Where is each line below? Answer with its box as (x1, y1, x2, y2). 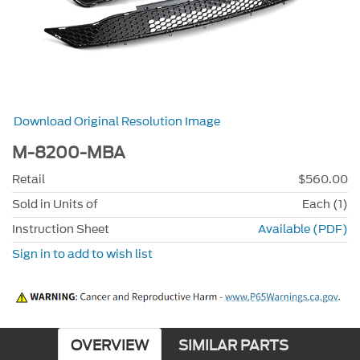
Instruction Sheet (12, 220, 109, 238)
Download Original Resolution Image (14, 113, 221, 131)
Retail (12, 170, 45, 188)
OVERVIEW (70, 336, 149, 357)
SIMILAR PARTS (178, 336, 288, 357)
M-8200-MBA (12, 141, 125, 166)
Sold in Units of (12, 195, 98, 213)
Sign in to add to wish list (12, 245, 153, 263)
